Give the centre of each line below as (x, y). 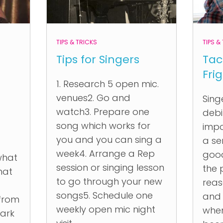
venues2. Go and (93, 98)
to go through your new (109, 181)
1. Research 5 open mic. (107, 84)
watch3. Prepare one (103, 112)
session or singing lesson (110, 167)
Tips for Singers (98, 59)
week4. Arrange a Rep (105, 154)
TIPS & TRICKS (76, 42)
